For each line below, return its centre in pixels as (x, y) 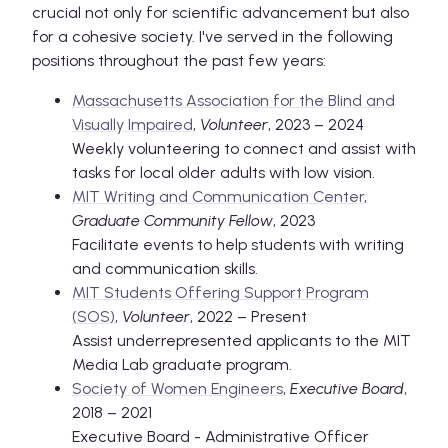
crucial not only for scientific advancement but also (220, 12)
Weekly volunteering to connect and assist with (244, 148)
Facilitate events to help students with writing (238, 244)
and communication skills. (165, 268)
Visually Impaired (132, 124)
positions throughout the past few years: (179, 60)
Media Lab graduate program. (182, 364)
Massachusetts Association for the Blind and (233, 100)
